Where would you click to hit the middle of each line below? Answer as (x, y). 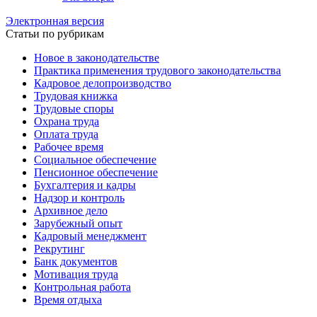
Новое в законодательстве (97, 58)
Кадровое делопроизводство (103, 83)
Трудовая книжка (76, 96)
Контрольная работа (82, 287)
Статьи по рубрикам (55, 34)
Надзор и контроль (79, 198)
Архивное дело (71, 211)
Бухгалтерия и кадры (85, 185)
